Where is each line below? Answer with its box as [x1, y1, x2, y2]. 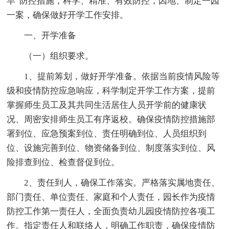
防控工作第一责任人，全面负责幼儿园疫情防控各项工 [7, 206, 216, 216]
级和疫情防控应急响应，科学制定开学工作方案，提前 [7, 85, 216, 96]
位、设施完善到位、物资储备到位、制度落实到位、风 [7, 143, 216, 153]
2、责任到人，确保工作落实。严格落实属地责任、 [24, 177, 220, 188]
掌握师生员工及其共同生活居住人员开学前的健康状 [7, 100, 207, 110]
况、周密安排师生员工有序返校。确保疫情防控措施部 [7, 114, 216, 124]
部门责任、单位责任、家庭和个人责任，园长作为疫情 [7, 192, 216, 202]
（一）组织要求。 [24, 51, 94, 61]
